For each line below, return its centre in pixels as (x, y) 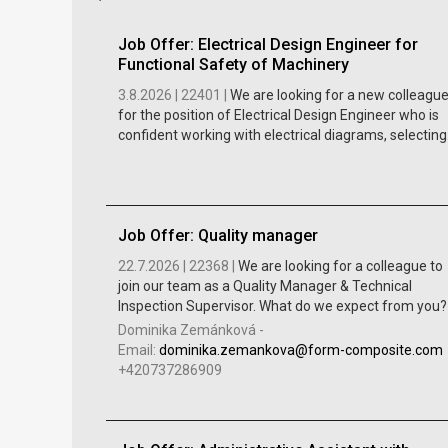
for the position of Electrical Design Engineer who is (278, 114)
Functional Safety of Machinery (233, 64)
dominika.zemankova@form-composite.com (300, 349)
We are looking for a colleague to (340, 265)
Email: (138, 349)
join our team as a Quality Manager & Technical (264, 285)
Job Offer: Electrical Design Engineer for (267, 44)
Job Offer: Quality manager (217, 235)
